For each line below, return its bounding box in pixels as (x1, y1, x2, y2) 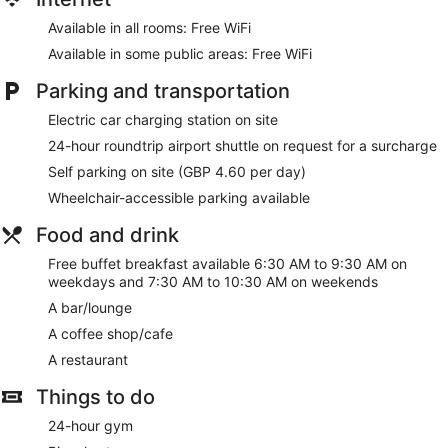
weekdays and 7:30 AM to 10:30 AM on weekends (48, 273, 378, 291)
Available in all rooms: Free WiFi (48, 19, 251, 37)
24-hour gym (48, 417, 133, 435)
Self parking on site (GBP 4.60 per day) (48, 163, 306, 181)
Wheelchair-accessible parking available (48, 189, 310, 207)
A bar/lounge (48, 299, 132, 317)
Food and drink (36, 223, 179, 248)
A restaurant (48, 351, 128, 369)
